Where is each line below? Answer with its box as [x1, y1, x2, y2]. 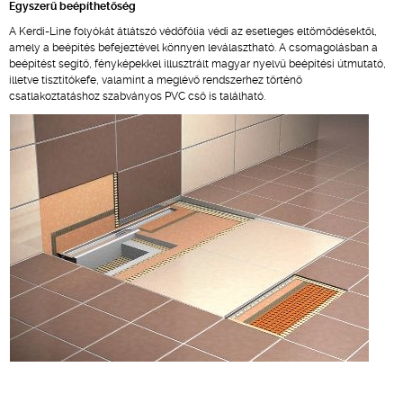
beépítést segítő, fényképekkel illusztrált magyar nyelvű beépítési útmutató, [9, 58, 386, 70]
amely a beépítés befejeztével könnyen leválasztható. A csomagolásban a [9, 41, 378, 54]
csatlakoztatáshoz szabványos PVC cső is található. [9, 90, 265, 103]
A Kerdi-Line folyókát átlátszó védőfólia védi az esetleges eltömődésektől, [9, 25, 377, 38]
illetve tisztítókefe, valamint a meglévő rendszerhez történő [9, 74, 302, 86]
